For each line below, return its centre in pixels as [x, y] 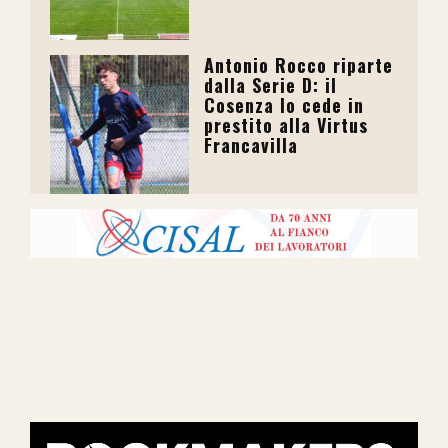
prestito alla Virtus [286, 125]
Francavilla [251, 145]
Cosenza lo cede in [284, 105]
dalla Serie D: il [271, 85]
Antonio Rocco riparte [299, 65]
